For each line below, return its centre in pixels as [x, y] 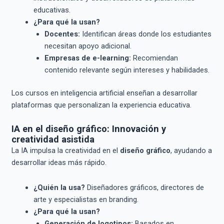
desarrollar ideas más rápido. [59, 163]
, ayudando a [191, 151]
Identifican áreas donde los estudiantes [145, 34]
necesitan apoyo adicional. [88, 46]
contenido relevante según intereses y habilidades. [127, 70]
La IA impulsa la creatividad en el [65, 151]
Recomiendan [154, 58]
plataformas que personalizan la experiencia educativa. [101, 105]
